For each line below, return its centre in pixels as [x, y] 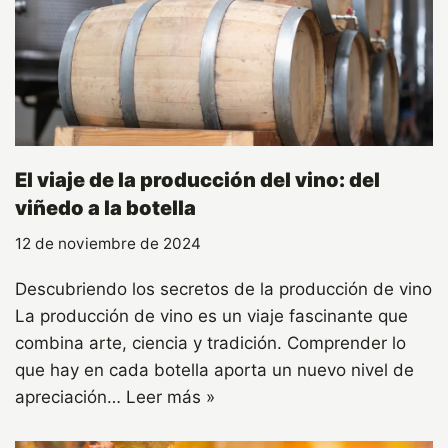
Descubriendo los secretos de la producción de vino [223, 289]
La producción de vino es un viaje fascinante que [211, 316]
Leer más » [170, 397]
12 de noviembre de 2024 [108, 244]
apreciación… [70, 397]
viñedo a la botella [105, 208]
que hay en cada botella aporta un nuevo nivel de [214, 370]
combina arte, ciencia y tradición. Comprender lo [210, 343]
